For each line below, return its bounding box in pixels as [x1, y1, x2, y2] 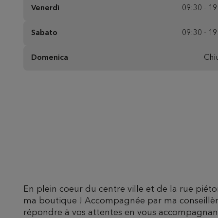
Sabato [31, 29, 57, 37]
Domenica [31, 54, 68, 62]
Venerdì [31, 4, 59, 12]
